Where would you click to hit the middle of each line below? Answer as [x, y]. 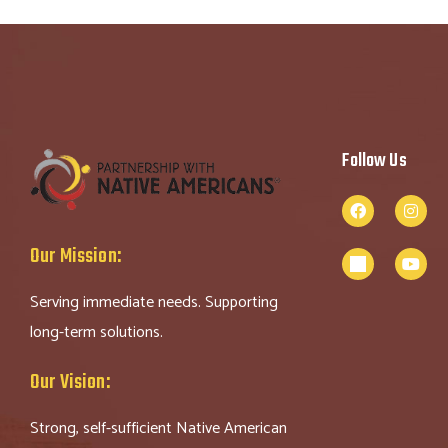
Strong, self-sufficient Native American [158, 428]
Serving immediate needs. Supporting [154, 302]
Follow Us [374, 161]
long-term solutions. [96, 332]
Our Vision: [70, 382]
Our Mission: [75, 256]
